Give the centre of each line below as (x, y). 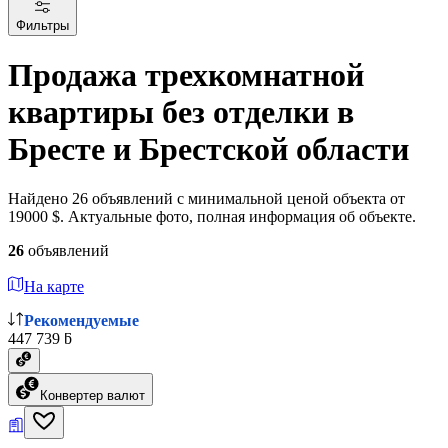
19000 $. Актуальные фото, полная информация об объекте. (212, 216)
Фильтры (42, 25)
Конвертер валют (92, 395)
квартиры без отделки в (181, 112)
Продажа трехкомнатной (186, 75)
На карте (54, 286)
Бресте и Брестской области (208, 149)
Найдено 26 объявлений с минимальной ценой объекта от (206, 198)
